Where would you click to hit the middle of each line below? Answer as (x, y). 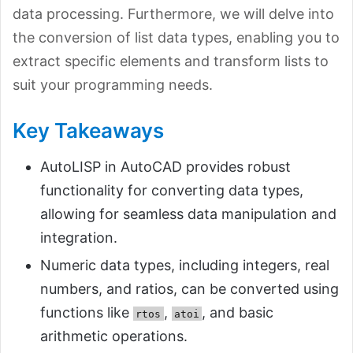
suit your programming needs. (113, 84)
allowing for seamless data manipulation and (188, 214)
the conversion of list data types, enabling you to (176, 37)
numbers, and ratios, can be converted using (190, 288)
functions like (87, 312)
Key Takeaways (88, 130)
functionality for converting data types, (172, 190)
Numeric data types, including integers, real (185, 265)
